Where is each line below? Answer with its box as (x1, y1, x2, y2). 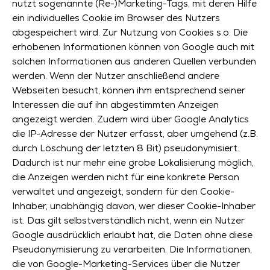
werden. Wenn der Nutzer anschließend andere (12, 70, 219, 81)
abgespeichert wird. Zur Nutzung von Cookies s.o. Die (12, 27, 248, 38)
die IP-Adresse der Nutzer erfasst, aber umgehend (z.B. (12, 128, 258, 139)
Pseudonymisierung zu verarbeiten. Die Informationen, (12, 243, 252, 255)
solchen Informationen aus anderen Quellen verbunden (12, 55, 256, 67)
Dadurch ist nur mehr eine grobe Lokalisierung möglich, (12, 157, 254, 168)
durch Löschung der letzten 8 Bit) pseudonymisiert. (12, 142, 239, 154)
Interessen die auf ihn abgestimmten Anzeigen (12, 99, 219, 110)
